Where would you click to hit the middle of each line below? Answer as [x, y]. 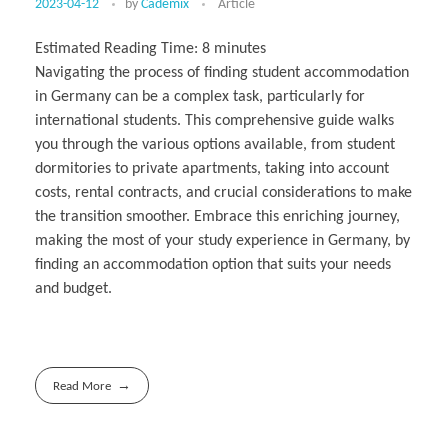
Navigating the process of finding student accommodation [222, 72]
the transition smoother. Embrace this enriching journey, [217, 216]
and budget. [73, 288]
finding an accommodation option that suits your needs [213, 264]
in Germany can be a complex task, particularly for [200, 96]
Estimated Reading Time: [118, 48]
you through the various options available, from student [215, 144]
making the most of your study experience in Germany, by [222, 240]
